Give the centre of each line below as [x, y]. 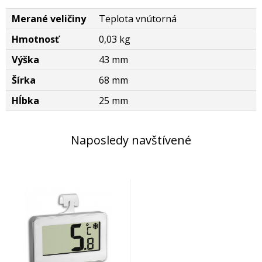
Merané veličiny [49, 19]
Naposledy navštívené [131, 140]
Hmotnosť [35, 39]
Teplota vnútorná [138, 19]
